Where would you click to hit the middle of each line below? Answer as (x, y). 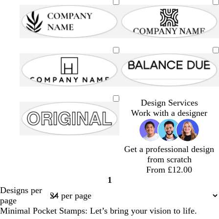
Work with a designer (169, 113)
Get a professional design (169, 149)
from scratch (169, 160)
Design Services (169, 103)
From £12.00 (169, 170)
